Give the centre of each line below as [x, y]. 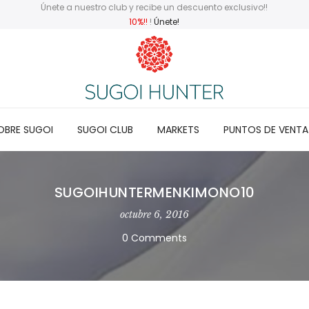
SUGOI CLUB [105, 129]
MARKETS [178, 129]
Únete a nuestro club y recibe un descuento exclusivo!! [154, 7]
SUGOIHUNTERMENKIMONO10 [154, 192]
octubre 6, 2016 [154, 214]
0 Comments [154, 238]
